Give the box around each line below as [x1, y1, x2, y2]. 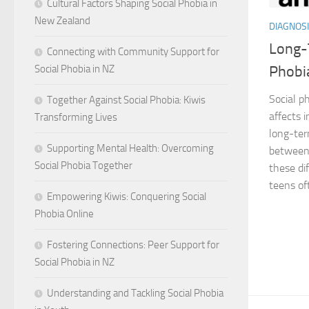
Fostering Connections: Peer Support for [47, 238, 219, 251]
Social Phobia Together [34, 159, 132, 172]
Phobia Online [34, 207, 94, 220]
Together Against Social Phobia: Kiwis [47, 93, 206, 106]
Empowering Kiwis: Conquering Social [47, 190, 206, 203]
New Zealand [34, 14, 90, 27]
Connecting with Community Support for [47, 45, 219, 58]
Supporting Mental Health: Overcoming [47, 141, 214, 154]
